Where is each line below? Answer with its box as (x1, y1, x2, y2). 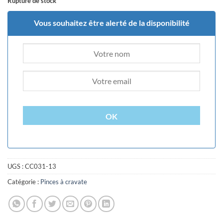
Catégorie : (7, 177, 40, 186)
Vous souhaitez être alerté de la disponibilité (33, 18, 190, 28)
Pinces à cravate (40, 177, 87, 186)
